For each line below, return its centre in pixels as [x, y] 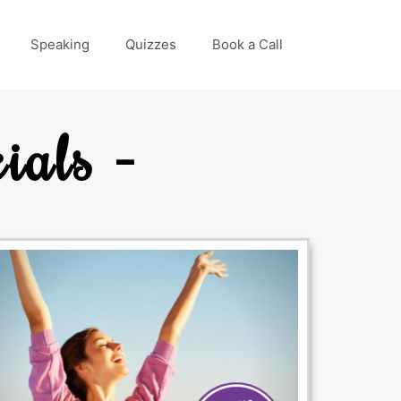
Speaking [60, 44]
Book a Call [247, 44]
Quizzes [151, 44]
